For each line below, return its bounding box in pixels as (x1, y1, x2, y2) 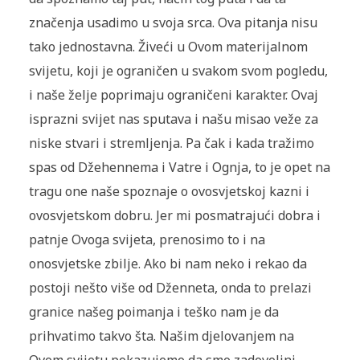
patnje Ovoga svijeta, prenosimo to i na (28, 231, 265, 249)
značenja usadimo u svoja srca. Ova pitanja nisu (28, 14, 317, 32)
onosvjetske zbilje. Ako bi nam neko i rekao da (28, 255, 307, 273)
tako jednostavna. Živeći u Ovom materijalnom (28, 38, 308, 56)
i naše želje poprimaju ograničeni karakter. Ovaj (28, 86, 318, 104)
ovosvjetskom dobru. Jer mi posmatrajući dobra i (28, 207, 321, 225)
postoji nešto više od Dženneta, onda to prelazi (28, 279, 312, 297)
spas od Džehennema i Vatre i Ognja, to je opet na (28, 158, 330, 177)
